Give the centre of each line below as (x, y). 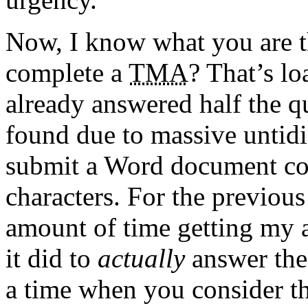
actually (141, 258)
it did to (52, 258)
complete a (67, 72)
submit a (55, 165)
